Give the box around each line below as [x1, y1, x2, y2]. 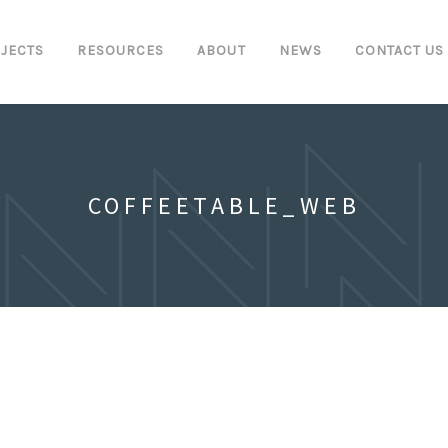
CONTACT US [354, 42, 445, 59]
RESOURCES [76, 42, 165, 59]
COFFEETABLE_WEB [87, 190, 361, 222]
